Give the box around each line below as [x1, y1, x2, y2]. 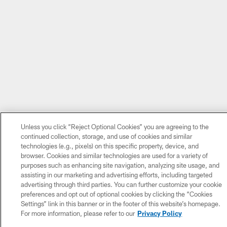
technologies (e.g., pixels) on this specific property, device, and [21, 142, 199, 150]
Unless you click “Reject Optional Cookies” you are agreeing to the [21, 123, 209, 131]
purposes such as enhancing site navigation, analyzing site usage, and [21, 161, 220, 169]
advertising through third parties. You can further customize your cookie [21, 180, 222, 188]
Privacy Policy [137, 209, 182, 217]
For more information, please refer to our [21, 209, 135, 217]
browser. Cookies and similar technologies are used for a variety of [21, 152, 208, 160]
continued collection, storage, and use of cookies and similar [21, 132, 193, 140]
